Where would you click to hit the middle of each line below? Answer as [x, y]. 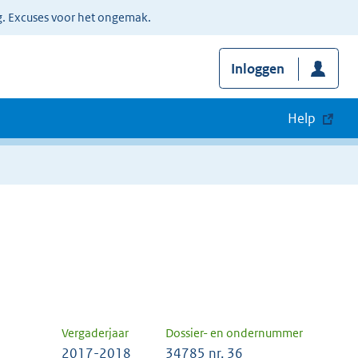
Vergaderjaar [95, 333]
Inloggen [257, 69]
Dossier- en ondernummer [234, 333]
